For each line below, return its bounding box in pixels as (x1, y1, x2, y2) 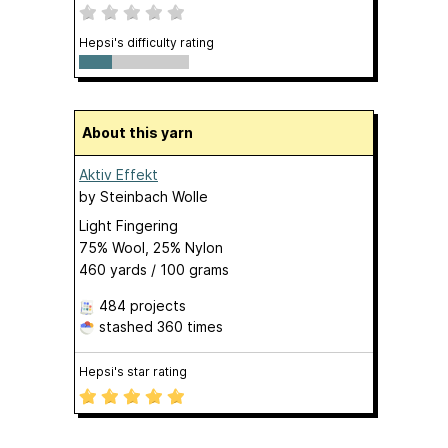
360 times (157, 318, 223, 336)
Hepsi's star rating (79, 364, 187, 380)
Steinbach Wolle (100, 188, 208, 206)
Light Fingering (79, 217, 178, 235)
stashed (95, 318, 157, 336)
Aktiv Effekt (79, 166, 158, 184)
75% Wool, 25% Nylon (79, 239, 223, 257)
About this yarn (92, 124, 193, 142)
